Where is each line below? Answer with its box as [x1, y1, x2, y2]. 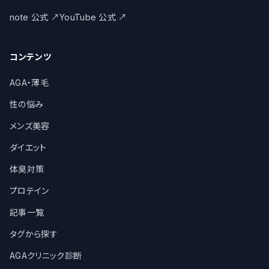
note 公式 [10, 12, 49, 22]
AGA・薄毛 [10, 77, 49, 88]
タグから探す [10, 229, 58, 239]
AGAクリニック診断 [10, 250, 82, 261]
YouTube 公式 [59, 12, 116, 22]
